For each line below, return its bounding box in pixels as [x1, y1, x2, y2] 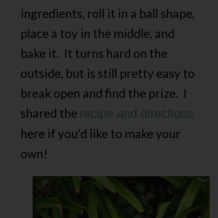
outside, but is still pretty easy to [20, 66, 195, 80]
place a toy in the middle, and [20, 26, 175, 40]
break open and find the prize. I [20, 86, 187, 100]
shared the [20, 106, 80, 120]
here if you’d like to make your [20, 126, 181, 141]
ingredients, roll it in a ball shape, [20, 6, 195, 20]
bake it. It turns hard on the [20, 46, 168, 60]
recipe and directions [80, 107, 194, 120]
